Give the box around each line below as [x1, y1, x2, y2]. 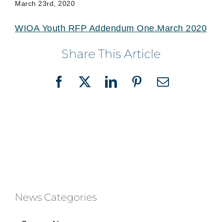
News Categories [15, 191, 97, 203]
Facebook [58, 81, 107, 93]
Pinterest [136, 81, 181, 93]
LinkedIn [110, 81, 157, 93]
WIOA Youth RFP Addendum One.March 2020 [15, 23, 207, 33]
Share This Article [61, 47, 161, 61]
